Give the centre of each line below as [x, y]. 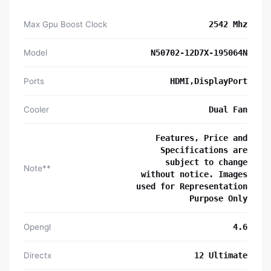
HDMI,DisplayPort [209, 81]
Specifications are [204, 150]
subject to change [206, 162]
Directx [38, 256]
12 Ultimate [221, 256]
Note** [37, 168]
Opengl [37, 227]
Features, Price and [201, 138]
